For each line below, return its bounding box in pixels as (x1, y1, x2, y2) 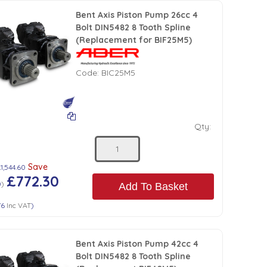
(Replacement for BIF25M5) (76, 35, 193, 45)
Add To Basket (119, 180, 188, 193)
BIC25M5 (101, 67, 136, 78)
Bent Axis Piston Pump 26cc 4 (76, 10, 198, 20)
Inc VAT (5, 201, 32, 210)
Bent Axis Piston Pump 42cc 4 (76, 238, 199, 250)
